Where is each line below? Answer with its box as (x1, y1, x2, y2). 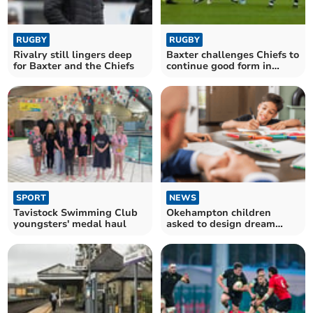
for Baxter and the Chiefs (13, 59, 135, 73)
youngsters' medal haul (13, 217, 127, 231)
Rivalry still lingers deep (13, 48, 133, 61)
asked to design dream (166, 217, 275, 231)
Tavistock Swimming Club (13, 206, 138, 220)
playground (166, 228, 222, 242)
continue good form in (166, 59, 272, 73)
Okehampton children (166, 206, 271, 220)
